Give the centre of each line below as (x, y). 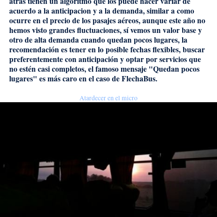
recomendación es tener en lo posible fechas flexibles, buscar (107, 49)
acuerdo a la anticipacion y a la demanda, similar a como (101, 10)
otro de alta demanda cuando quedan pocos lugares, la (98, 39)
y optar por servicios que (159, 59)
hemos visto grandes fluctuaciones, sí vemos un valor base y (105, 30)
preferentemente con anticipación (63, 59)
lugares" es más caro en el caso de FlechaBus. (85, 78)
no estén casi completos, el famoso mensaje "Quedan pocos (104, 69)
